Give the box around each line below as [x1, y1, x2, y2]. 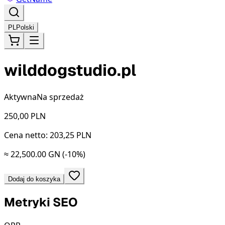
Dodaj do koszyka [8, 175, 60, 183]
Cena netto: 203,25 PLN [4, 129, 91, 141]
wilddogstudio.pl [4, 60, 136, 81]
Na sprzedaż [37, 91, 84, 102]
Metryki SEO [4, 194, 78, 210]
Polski [16, 24, 34, 31]
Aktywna [4, 91, 37, 102]
